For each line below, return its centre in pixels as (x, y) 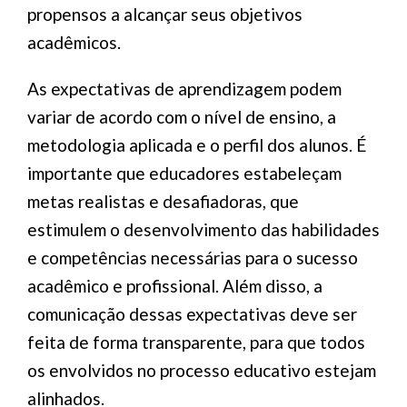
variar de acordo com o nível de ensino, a (182, 117)
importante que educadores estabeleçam (184, 173)
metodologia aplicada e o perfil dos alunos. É (197, 145)
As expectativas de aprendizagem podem (184, 89)
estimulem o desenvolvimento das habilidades (203, 229)
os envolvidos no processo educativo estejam (202, 370)
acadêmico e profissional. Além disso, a (175, 286)
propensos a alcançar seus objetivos (165, 14)
